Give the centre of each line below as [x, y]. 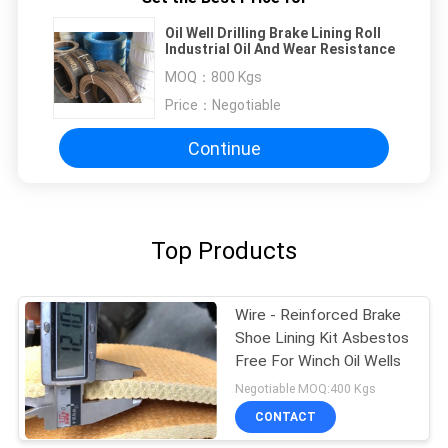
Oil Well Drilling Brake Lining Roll [273, 33]
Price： [188, 105]
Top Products [224, 250]
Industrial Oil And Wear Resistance [280, 49]
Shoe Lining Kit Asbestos [322, 338]
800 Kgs [236, 77]
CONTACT [286, 416]
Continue [224, 148]
